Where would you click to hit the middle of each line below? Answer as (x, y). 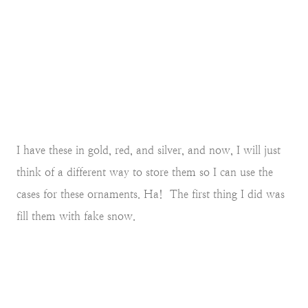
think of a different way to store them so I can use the (145, 172)
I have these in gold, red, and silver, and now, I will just (148, 150)
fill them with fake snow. (76, 216)
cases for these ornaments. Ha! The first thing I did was (151, 194)
